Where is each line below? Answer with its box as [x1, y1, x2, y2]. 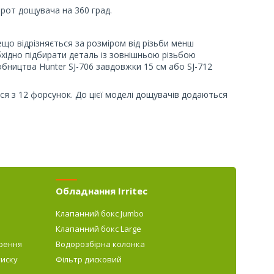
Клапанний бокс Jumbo [55, 207, 144, 219]
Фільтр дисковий [55, 253, 122, 265]
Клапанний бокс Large [55, 223, 141, 234]
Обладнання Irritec [55, 184, 147, 197]
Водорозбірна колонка [55, 238, 145, 250]
